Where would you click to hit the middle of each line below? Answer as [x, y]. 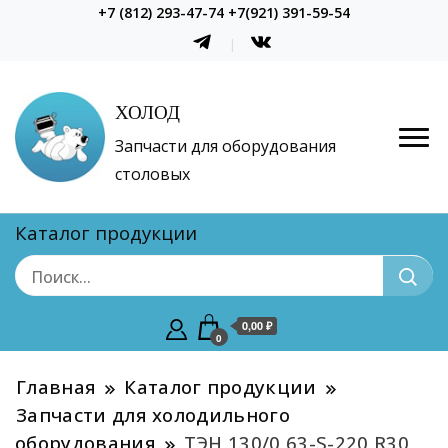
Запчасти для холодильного [153, 415]
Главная [56, 387]
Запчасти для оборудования [225, 146]
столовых [152, 174]
